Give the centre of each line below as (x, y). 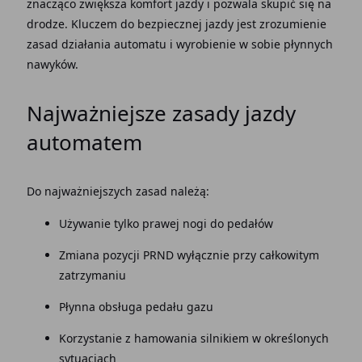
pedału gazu (179, 307)
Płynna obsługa (102, 307)
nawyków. (52, 64)
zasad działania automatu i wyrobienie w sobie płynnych (179, 44)
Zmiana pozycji (101, 255)
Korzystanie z (96, 338)
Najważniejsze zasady (133, 113)
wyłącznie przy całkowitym (248, 255)
